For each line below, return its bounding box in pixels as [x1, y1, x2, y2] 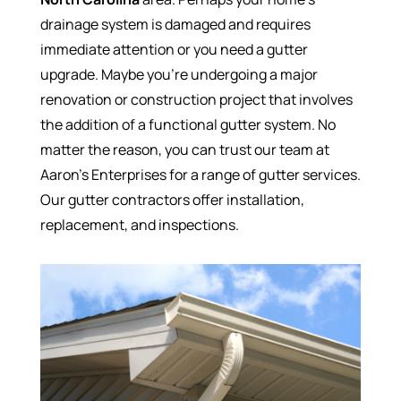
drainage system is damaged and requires [39, 14, 311, 34]
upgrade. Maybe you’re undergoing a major [39, 64, 318, 84]
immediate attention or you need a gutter [39, 39, 308, 59]
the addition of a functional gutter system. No [39, 115, 336, 134]
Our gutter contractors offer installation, [39, 190, 304, 209]
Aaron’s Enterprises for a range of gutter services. [39, 165, 361, 184]
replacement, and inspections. [39, 215, 239, 235]
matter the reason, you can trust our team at [39, 140, 329, 159]
